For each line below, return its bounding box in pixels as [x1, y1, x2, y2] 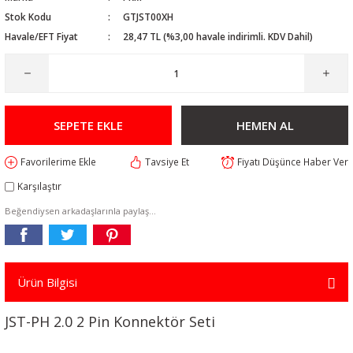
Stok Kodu [5, 10, 51, 23]
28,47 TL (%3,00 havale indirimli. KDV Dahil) [122, 30, 313, 43]
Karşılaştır [17, 180, 61, 192]
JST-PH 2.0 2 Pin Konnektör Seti [5, 312, 215, 331]
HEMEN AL [236, 117, 294, 133]
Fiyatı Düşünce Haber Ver [237, 155, 348, 168]
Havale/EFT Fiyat [5, 30, 78, 43]
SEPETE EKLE [54, 117, 123, 133]
